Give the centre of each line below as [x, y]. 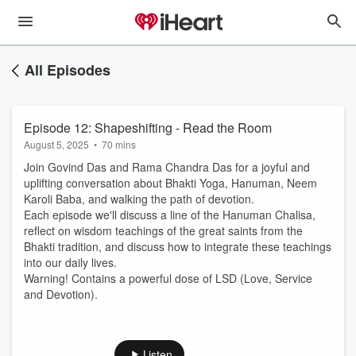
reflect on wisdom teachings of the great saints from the [163, 230]
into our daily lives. [70, 262]
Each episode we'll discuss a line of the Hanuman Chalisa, [170, 215]
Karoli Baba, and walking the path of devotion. [139, 199]
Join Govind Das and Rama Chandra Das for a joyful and [167, 167]
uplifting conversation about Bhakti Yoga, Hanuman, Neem [170, 183]
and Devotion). [61, 294]
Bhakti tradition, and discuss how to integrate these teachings [178, 246]
